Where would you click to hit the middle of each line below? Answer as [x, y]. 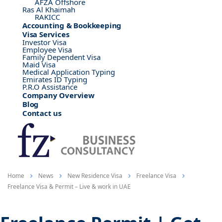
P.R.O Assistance [50, 87]
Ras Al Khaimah [49, 9]
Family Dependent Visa [61, 57]
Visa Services [46, 34]
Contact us [42, 113]
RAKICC [47, 17]
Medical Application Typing [69, 72]
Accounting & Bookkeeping [72, 25]
